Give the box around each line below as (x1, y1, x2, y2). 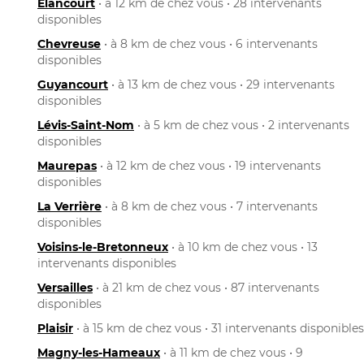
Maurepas (37, 158, 97, 173)
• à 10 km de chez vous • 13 (168, 239, 318, 254)
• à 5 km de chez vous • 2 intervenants (134, 117, 349, 132)
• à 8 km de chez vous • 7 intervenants (102, 198, 318, 214)
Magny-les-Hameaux (37, 344, 160, 360)
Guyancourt (37, 76, 108, 92)
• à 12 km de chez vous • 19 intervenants (97, 158, 321, 173)
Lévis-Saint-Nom (37, 117, 134, 132)
